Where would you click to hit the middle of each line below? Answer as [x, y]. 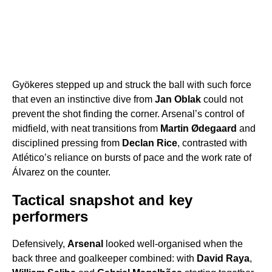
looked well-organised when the [173, 244]
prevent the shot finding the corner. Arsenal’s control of [128, 114]
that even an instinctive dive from [83, 100]
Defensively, [40, 244]
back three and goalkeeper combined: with [104, 259]
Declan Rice [150, 143]
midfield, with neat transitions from [86, 129]
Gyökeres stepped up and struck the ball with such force [132, 85]
